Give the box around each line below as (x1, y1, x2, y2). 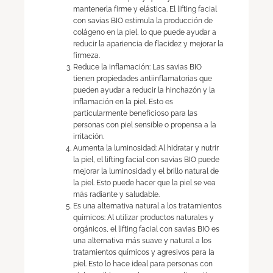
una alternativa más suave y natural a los (73, 236, 211, 245)
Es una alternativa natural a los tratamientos (73, 202, 222, 210)
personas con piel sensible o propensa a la (73, 121, 216, 129)
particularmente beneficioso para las (73, 109, 197, 118)
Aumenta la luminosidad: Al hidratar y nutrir (73, 144, 219, 152)
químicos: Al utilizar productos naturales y (73, 213, 214, 222)
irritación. (73, 132, 104, 141)
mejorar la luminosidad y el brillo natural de (73, 167, 219, 175)
